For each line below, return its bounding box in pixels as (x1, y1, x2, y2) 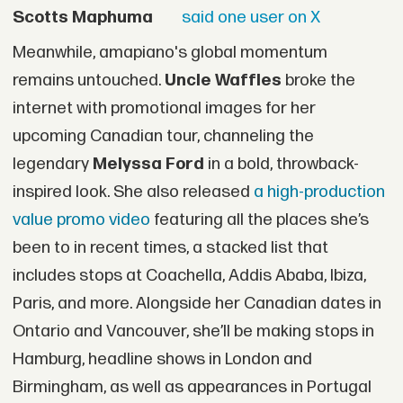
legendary (12, 153, 93, 175)
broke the (281, 69, 355, 91)
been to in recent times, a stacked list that (12, 237, 328, 258)
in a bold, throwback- (203, 153, 359, 175)
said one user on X (177, 7, 320, 28)
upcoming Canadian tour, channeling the (12, 125, 314, 147)
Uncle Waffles (164, 69, 282, 91)
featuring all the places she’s (149, 209, 369, 230)
